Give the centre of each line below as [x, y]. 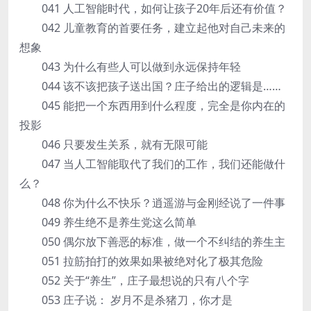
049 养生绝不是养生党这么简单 [108, 222]
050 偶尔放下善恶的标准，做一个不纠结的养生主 [152, 242]
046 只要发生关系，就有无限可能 [114, 144]
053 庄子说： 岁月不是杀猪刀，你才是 [126, 300]
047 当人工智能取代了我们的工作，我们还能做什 [152, 164]
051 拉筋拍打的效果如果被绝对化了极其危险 [141, 261]
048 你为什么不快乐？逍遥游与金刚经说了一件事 [152, 203]
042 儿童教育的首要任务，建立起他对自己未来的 [152, 28]
